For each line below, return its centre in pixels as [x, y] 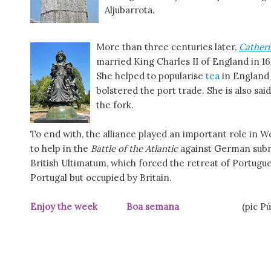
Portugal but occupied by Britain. [101, 177]
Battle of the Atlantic [134, 148]
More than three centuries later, [166, 47]
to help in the [60, 148]
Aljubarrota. [130, 10]
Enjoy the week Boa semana [136, 206]
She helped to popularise [151, 76]
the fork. [115, 105]
